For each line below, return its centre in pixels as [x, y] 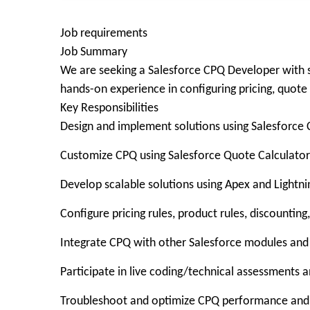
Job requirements [104, 34]
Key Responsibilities [109, 108]
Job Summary [94, 52]
